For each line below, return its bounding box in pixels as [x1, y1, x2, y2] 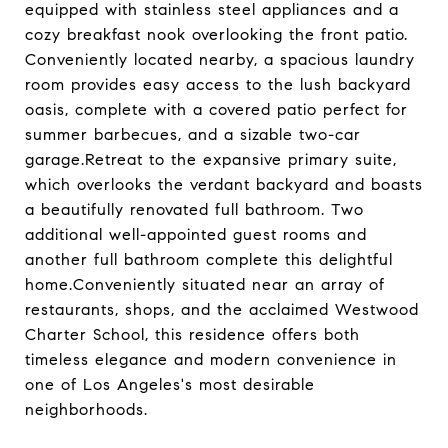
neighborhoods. [25, 400, 148, 419]
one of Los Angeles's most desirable [25, 375, 315, 394]
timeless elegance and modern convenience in [25, 350, 397, 369]
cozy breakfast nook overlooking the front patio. [25, 25, 408, 44]
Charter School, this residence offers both [25, 325, 360, 344]
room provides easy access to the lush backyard [25, 75, 411, 94]
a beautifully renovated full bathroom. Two [25, 200, 364, 219]
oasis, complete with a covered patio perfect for [25, 100, 408, 119]
